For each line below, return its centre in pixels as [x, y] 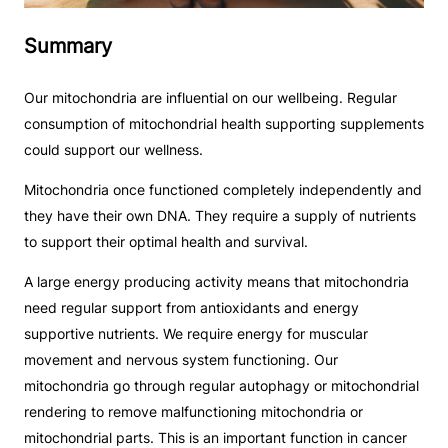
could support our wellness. [113, 150]
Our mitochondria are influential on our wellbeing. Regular [210, 98]
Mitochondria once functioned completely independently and [223, 190]
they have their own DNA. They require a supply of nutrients [220, 216]
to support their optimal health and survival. [166, 242]
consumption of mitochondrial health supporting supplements [224, 124]
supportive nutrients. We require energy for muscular [196, 334]
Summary [68, 46]
